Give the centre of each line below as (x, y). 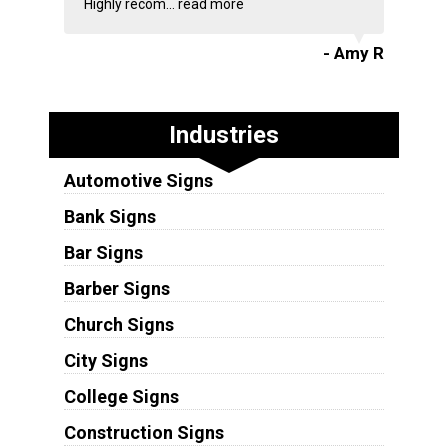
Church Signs (118, 325)
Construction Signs (143, 433)
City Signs (105, 361)
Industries (223, 135)
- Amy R (354, 53)
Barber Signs (116, 289)
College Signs (121, 397)
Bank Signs (109, 217)
